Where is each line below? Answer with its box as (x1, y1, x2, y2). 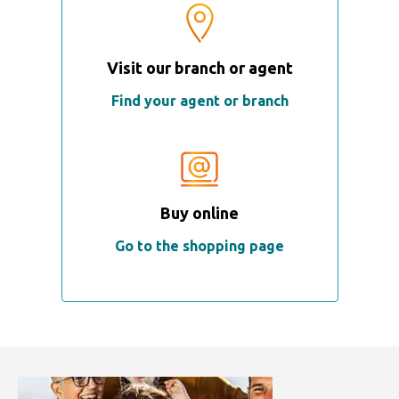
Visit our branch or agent (106, 58, 293, 77)
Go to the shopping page (115, 237, 284, 254)
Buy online (160, 203, 239, 222)
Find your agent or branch (110, 92, 289, 109)
